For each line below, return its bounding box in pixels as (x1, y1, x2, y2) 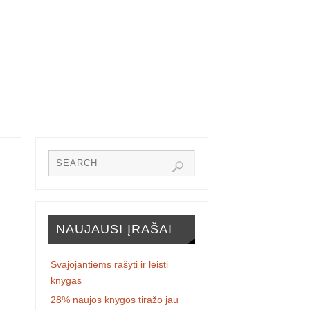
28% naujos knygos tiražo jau (51, 293, 179, 305)
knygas (51, 274, 82, 286)
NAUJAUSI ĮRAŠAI (55, 221, 172, 236)
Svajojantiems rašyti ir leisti (51, 258, 169, 270)
